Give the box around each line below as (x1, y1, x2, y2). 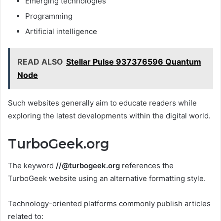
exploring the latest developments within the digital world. (8, 110, 211, 120)
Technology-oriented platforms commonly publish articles (8, 199, 211, 208)
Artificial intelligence (25, 26, 97, 36)
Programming (25, 11, 73, 21)
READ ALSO (17, 56, 63, 67)
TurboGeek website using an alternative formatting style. (8, 174, 206, 183)
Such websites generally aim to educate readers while (8, 98, 197, 108)
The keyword (8, 161, 56, 170)
